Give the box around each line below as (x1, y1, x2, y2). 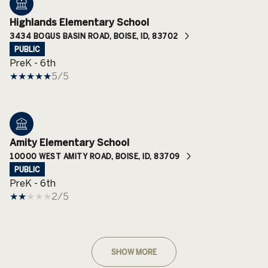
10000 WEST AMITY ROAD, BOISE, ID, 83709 (10, 151, 180, 160)
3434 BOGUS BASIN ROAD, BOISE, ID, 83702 (10, 31, 178, 40)
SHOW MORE (111, 247, 157, 256)
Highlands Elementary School (10, 16, 149, 28)
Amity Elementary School (10, 136, 129, 148)
